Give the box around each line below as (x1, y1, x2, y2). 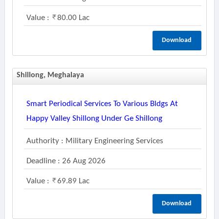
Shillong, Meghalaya (16, 71, 84, 79)
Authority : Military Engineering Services (26, 137, 163, 145)
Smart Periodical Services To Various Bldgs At (26, 100, 178, 108)
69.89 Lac (57, 177, 89, 185)
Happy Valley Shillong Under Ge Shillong (26, 114, 162, 123)
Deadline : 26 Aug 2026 (26, 157, 106, 165)
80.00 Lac (57, 14, 89, 22)
